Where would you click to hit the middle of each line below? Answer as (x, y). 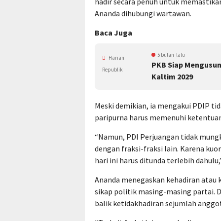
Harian (116, 58)
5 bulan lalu (171, 55)
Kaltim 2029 (172, 76)
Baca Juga (113, 33)
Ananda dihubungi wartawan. (143, 13)
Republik (112, 70)
